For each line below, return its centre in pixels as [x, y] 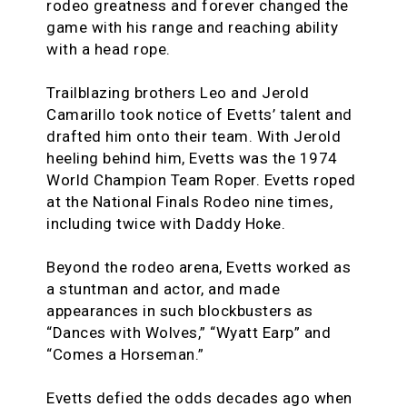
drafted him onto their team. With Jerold [194, 137]
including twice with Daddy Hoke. [166, 224]
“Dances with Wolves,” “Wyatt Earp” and [189, 333]
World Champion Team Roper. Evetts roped [201, 180]
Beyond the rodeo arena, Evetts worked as [199, 268]
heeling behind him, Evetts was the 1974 [192, 159]
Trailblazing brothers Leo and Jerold [178, 93]
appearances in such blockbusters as [180, 311]
